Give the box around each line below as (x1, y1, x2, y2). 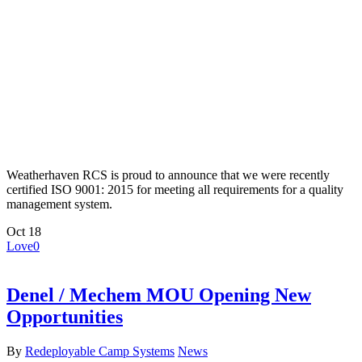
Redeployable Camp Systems (25, 344, 175, 359)
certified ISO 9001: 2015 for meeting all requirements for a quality (6, 183, 343, 197)
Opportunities (6, 306, 123, 328)
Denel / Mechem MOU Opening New (6, 284, 311, 306)
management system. (6, 197, 112, 212)
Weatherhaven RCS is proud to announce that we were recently (6, 168, 330, 183)
